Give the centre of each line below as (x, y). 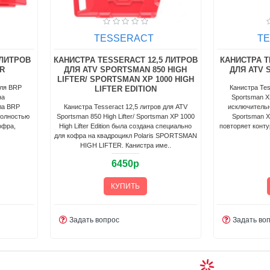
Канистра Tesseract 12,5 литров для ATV (125, 106)
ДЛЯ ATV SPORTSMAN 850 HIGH (126, 69)
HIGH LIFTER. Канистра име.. (125, 145)
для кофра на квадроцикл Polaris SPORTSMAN (125, 135)
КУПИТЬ (126, 186)
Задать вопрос (95, 220)
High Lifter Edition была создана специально (126, 126)
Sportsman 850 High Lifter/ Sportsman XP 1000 (125, 116)
